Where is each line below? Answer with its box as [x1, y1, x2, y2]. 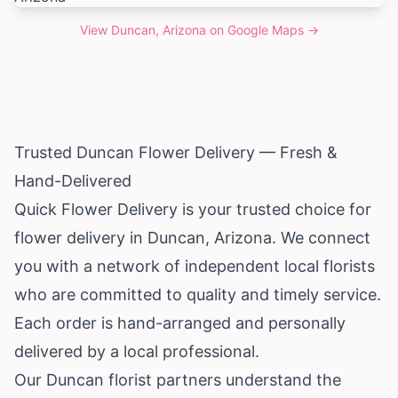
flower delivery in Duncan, [14, 227, 214, 247]
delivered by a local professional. [14, 341, 259, 361]
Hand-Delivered [14, 171, 131, 190]
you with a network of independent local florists [14, 256, 375, 275]
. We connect [272, 227, 370, 247]
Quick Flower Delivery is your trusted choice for [14, 199, 371, 219]
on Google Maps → [205, 21, 319, 37]
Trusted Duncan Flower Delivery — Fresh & [14, 142, 338, 162]
